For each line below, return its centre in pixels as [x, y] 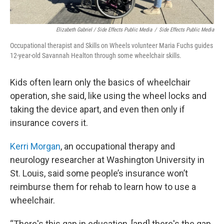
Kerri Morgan [35, 146]
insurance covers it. [49, 123]
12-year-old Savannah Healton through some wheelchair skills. [96, 56]
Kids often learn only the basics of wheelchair [100, 82]
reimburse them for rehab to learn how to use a [103, 187]
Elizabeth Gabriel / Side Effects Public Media [104, 30]
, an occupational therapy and [118, 146]
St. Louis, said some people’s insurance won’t [99, 173]
